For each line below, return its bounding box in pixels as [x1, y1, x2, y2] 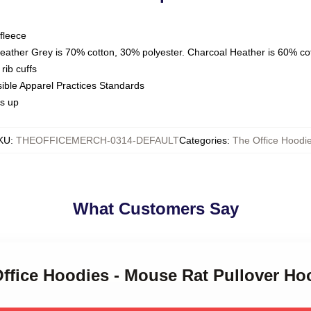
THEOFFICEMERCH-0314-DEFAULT [16, 135, 179, 146]
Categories [179, 135, 227, 146]
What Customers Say [72, 199, 239, 218]
